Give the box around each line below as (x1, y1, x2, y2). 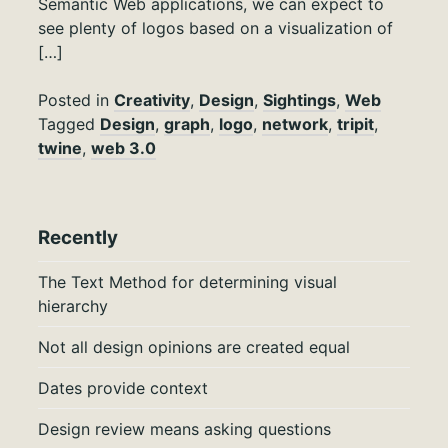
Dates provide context (38, 378, 208, 399)
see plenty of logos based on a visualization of (38, 18, 393, 38)
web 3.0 (91, 138, 156, 158)
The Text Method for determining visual (38, 272, 337, 293)
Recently (38, 226, 118, 249)
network (262, 114, 328, 134)
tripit (337, 114, 374, 134)
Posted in (38, 90, 114, 110)
